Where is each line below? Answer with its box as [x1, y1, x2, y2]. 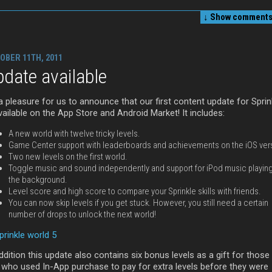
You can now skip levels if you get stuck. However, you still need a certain [8, 197, 268, 208]
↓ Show [203, 11, 231, 22]
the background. [8, 174, 67, 185]
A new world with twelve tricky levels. [8, 127, 140, 139]
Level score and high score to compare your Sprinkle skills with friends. [8, 185, 261, 197]
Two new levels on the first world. [8, 151, 127, 162]
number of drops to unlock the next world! [8, 208, 156, 220]
